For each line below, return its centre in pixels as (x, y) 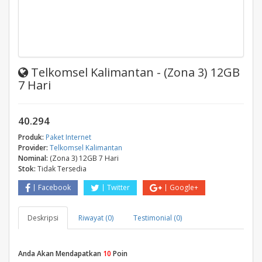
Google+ (184, 187)
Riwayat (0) (96, 218)
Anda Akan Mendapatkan (61, 254)
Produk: (31, 137)
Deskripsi (43, 218)
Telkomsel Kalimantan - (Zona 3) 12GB (134, 72)
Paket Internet (68, 137)
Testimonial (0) (158, 218)
